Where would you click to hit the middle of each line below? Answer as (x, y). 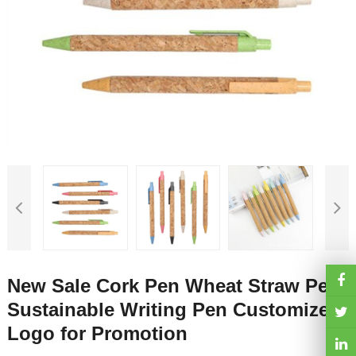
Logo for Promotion (97, 333)
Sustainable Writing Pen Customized (174, 309)
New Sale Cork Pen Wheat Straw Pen (173, 285)
